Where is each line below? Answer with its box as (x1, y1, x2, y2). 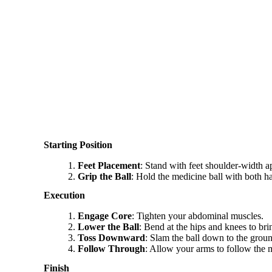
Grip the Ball (78, 171, 131, 182)
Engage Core (78, 211, 132, 222)
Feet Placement (78, 160, 140, 171)
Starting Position (44, 140, 112, 151)
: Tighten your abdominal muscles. (132, 211, 263, 222)
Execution (44, 190, 85, 201)
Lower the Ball (78, 222, 139, 233)
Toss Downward (78, 233, 145, 243)
